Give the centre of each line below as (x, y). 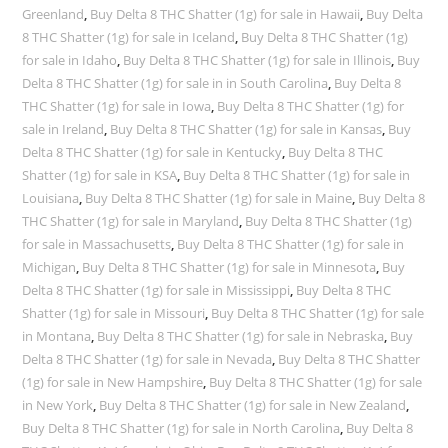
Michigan (49, 267)
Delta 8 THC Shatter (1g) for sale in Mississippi (156, 290)
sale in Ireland (63, 129)
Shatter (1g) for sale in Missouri (114, 313)
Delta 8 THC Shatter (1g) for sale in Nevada (147, 359)
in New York (58, 405)
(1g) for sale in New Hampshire (113, 382)
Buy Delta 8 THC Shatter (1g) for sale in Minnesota (229, 267)
